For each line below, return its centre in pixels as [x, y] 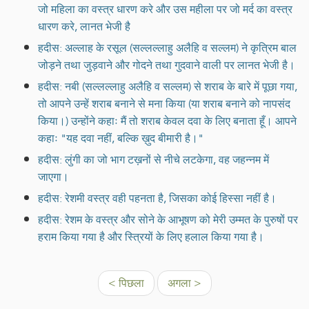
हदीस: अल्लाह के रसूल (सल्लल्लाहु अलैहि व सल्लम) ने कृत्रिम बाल [167, 48]
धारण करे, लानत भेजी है [84, 26]
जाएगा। [53, 177]
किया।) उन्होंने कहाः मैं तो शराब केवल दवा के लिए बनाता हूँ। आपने [167, 121]
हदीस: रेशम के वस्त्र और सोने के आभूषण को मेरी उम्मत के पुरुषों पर [168, 219]
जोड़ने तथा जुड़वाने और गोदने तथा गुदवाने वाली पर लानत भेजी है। [167, 65]
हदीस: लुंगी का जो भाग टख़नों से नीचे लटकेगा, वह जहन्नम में [153, 159]
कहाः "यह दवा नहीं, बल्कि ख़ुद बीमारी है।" [121, 138]
